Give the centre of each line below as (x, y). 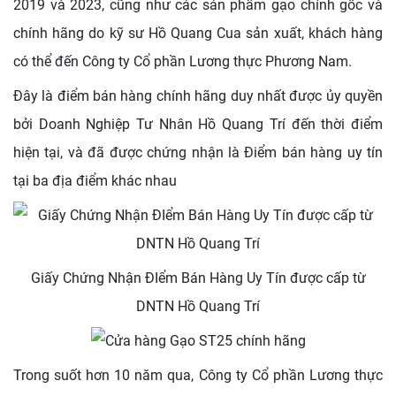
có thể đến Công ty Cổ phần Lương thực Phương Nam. (183, 61)
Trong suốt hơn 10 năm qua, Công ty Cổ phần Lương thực (198, 375)
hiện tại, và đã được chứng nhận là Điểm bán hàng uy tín (198, 152)
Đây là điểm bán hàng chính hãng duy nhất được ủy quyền (198, 96)
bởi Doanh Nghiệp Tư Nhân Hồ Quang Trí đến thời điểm (198, 124)
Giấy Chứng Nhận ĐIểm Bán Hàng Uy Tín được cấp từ (198, 278)
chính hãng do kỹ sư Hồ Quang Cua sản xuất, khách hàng (198, 33)
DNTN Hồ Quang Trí (198, 306)
